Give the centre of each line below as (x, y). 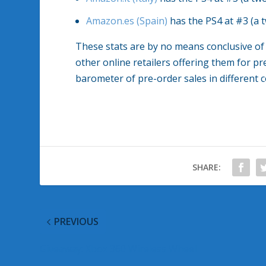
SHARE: (206, 167)
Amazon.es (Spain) (127, 21)
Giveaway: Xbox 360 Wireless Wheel (118, 249)
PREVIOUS (77, 222)
